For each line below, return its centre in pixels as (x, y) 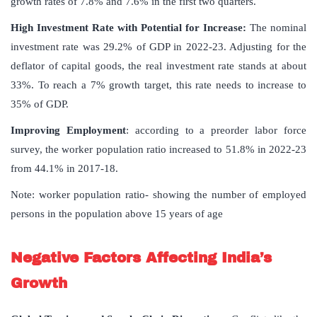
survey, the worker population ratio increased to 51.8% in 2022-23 (158, 150)
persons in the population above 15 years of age (117, 214)
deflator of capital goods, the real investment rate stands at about (158, 66)
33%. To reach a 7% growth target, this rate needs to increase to (158, 85)
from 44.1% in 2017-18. (64, 169)
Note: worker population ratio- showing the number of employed (158, 195)
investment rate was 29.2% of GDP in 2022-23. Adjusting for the (158, 47)
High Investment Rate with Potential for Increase (127, 28)
